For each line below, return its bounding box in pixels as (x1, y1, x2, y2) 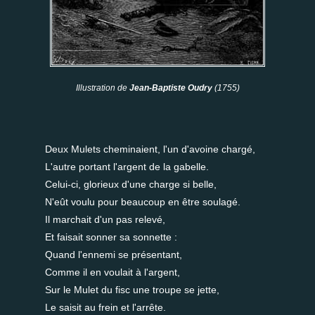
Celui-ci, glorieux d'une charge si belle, (45, 179, 217, 190)
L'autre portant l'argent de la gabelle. (45, 161, 209, 172)
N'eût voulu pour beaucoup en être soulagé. (45, 196, 240, 207)
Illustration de (75, 83, 129, 93)
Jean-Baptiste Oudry (129, 83, 214, 93)
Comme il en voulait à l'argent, (45, 266, 180, 278)
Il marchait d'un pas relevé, (45, 214, 165, 225)
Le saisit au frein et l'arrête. (45, 302, 166, 313)
